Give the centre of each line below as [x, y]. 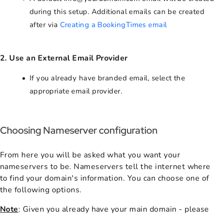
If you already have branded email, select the [108, 78]
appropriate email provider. [76, 91]
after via [45, 24]
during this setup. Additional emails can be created [117, 11]
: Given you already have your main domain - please [114, 209]
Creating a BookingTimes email [113, 24]
